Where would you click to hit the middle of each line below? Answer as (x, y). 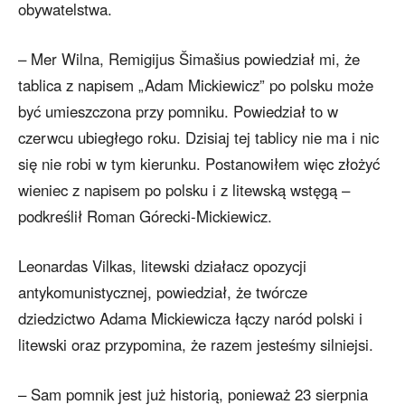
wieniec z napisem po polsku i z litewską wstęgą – (184, 190)
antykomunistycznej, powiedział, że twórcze (163, 292)
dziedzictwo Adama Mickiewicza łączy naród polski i (190, 319)
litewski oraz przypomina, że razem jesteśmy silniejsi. (196, 345)
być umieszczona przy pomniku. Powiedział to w (178, 112)
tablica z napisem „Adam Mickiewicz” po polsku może (196, 85)
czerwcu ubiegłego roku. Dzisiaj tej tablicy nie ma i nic (198, 138)
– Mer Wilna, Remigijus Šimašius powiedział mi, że (189, 59)
